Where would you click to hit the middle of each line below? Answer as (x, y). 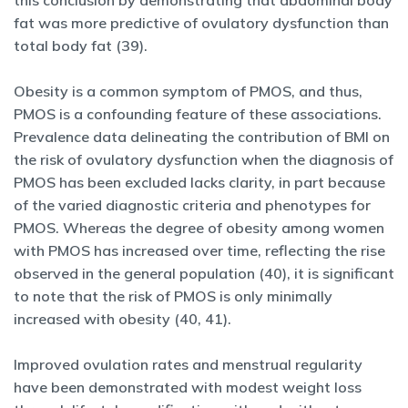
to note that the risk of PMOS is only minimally (173, 296)
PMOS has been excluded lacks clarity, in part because (199, 182)
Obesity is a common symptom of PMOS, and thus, (188, 91)
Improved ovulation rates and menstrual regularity (188, 364)
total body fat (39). (82, 46)
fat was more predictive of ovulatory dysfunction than (201, 23)
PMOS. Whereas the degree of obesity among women (199, 228)
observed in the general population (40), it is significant (204, 273)
